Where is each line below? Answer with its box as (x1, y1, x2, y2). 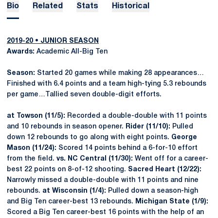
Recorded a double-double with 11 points (65, 113, 207, 119)
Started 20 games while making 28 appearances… (35, 70, 204, 76)
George (171, 134, 197, 141)
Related (33, 3, 63, 10)
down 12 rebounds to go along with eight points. (7, 134, 171, 141)
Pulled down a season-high (106, 188, 198, 194)
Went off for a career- (133, 156, 208, 162)
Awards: (7, 49, 35, 55)
